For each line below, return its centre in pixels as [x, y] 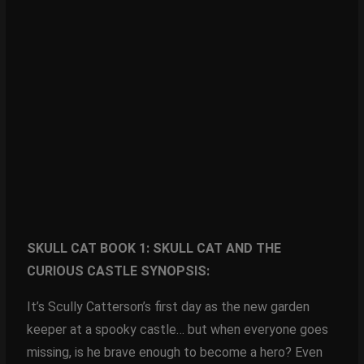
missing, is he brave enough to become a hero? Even [174, 352]
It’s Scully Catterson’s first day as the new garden [168, 306]
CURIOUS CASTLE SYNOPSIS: [118, 271]
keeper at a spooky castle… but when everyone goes [177, 329]
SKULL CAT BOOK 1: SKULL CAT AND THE [154, 248]
